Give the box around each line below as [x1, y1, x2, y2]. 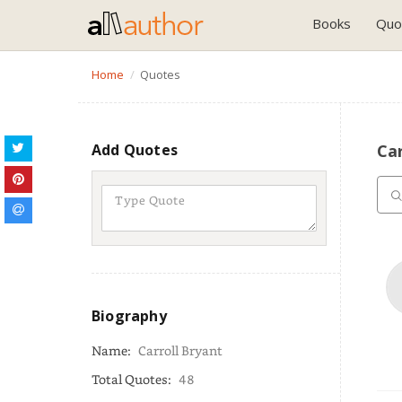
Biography [92, 306, 167, 326]
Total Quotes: [92, 371, 174, 388]
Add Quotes [92, 140, 178, 160]
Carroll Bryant [138, 342, 223, 359]
